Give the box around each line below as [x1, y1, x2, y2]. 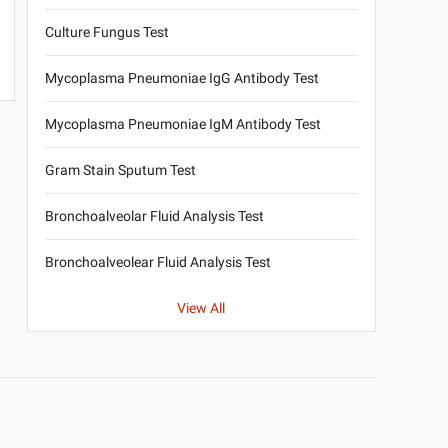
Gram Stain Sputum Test [44, 162, 196, 179]
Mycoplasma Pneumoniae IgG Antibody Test [44, 70, 319, 87]
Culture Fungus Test [44, 24, 169, 41]
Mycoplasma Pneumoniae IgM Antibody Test [44, 116, 321, 133]
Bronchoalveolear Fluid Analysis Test [44, 254, 271, 271]
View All [177, 300, 226, 317]
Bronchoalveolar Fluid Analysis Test [44, 208, 264, 225]
